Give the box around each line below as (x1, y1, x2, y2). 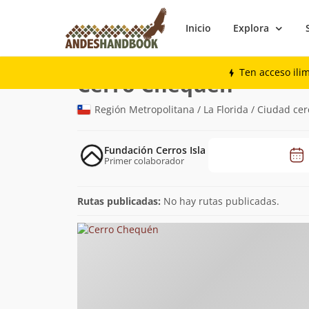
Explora (233, 21, 269, 34)
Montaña (110, 40, 152, 53)
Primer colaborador (104, 154, 184, 167)
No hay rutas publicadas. (163, 195, 279, 208)
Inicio (186, 21, 211, 34)
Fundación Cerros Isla (104, 143, 206, 157)
